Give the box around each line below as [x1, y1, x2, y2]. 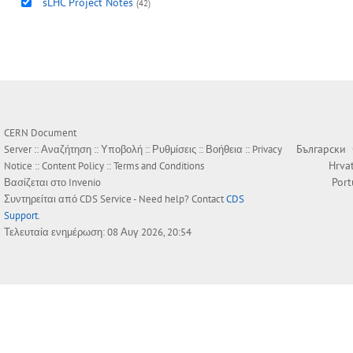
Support [4, 209, 38, 223]
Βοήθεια [206, 143, 243, 157]
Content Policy [42, 159, 104, 173]
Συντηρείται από [4, 192, 80, 206]
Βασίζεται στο [4, 176, 69, 190]
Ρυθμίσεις [152, 143, 196, 157]
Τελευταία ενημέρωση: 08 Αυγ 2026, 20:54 [4, 225, 191, 240]
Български [296, 142, 346, 157]
